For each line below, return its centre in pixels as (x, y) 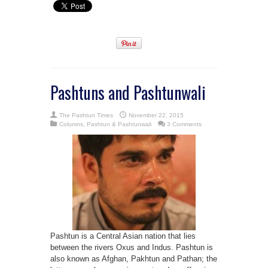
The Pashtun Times (86, 115)
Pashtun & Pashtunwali (119, 124)
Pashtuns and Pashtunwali (128, 92)
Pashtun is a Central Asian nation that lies (123, 236)
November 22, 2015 (156, 115)
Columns (71, 124)
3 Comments (184, 124)
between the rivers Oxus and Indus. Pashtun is (132, 247)
